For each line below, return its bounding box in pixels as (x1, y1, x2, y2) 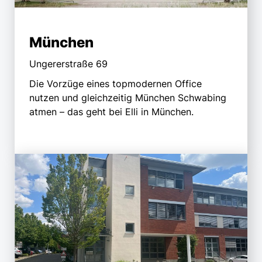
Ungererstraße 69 (29, 57, 108, 70)
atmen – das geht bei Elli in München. (29, 105, 194, 118)
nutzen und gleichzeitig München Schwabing (29, 91, 226, 104)
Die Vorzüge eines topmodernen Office (29, 77, 202, 89)
